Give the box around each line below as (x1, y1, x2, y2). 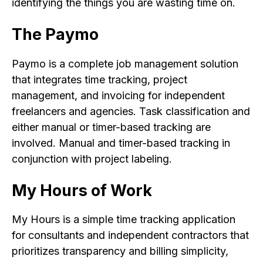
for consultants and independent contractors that (12, 229, 249, 242)
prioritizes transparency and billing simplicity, (12, 245, 228, 258)
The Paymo (12, 25, 99, 45)
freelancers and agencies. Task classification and (12, 104, 250, 117)
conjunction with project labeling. (12, 152, 172, 165)
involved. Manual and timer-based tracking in (12, 136, 230, 149)
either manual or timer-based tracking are (12, 120, 211, 133)
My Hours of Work (12, 180, 152, 200)
